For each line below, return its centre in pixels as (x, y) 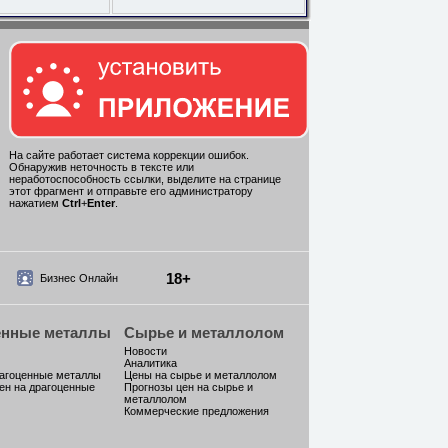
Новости (145, 351)
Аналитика (150, 363)
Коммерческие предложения (196, 411)
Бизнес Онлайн (78, 278)
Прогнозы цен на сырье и (188, 387)
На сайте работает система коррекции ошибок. (129, 155)
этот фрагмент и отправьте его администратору (131, 191)
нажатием (35, 203)
